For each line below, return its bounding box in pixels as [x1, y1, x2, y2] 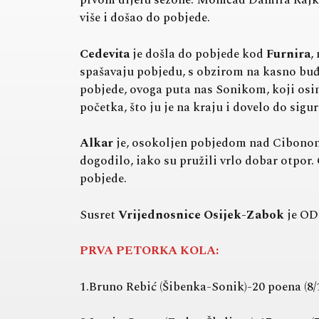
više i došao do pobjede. [80, 9, 210, 28]
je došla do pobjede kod [130, 44, 266, 63]
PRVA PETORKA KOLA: [80, 241, 219, 261]
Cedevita [80, 44, 130, 63]
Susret [80, 205, 118, 224]
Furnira [266, 44, 310, 63]
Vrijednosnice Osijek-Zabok [118, 205, 284, 224]
